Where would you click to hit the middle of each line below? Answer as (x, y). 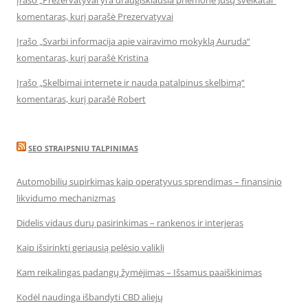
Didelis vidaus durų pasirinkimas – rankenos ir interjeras (130, 223)
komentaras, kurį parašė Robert (81, 99)
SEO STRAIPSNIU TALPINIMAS (83, 148)
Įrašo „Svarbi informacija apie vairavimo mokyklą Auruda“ (133, 41)
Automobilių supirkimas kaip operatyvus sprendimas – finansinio (149, 181)
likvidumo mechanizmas (66, 198)
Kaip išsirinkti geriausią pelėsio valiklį (90, 247)
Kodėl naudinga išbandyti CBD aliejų (90, 297)
